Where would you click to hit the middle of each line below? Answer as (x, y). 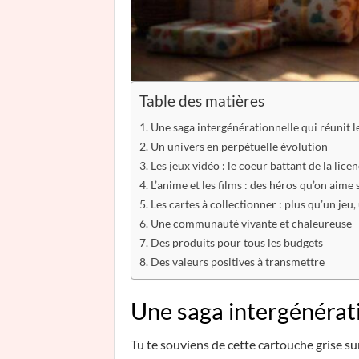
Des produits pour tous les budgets (236, 242)
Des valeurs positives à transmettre (237, 261)
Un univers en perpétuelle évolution (239, 146)
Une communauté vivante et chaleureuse (251, 223)
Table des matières (202, 100)
